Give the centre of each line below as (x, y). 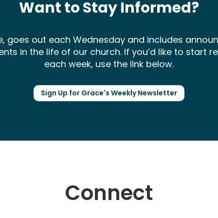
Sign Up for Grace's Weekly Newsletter (109, 93)
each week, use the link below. (109, 64)
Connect (109, 193)
